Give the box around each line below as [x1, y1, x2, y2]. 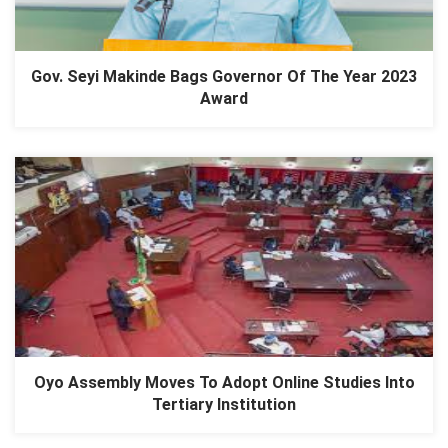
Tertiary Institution [152, 394, 296, 414]
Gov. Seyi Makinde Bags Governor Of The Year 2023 [31, 66, 417, 86]
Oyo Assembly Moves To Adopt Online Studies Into [33, 372, 415, 392]
